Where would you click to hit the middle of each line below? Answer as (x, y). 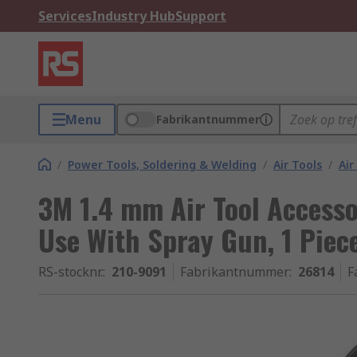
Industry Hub (133, 16)
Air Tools (298, 165)
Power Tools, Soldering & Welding (162, 165)
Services (65, 16)
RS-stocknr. (71, 272)
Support (201, 16)
